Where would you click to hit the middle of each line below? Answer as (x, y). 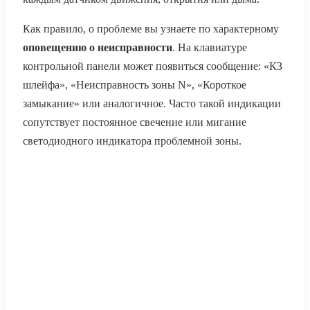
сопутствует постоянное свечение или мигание (135, 122)
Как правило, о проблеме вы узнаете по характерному (151, 28)
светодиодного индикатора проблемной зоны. (132, 140)
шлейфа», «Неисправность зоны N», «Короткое (135, 84)
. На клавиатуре (210, 47)
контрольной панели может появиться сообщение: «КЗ (153, 66)
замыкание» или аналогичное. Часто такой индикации (152, 103)
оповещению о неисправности (98, 47)
